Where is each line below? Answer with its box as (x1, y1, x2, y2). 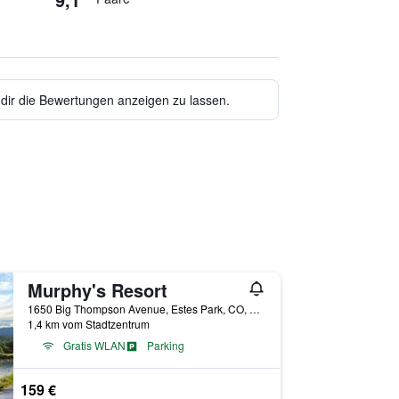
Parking (146, 338, 184, 353)
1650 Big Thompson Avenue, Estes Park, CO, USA (248, 301, 260, 316)
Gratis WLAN (62, 338, 126, 353)
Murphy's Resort (27, 277, 167, 303)
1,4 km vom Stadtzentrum (27, 316, 150, 331)
